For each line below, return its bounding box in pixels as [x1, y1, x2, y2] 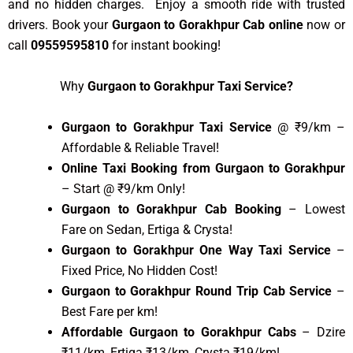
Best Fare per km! [61, 303, 158, 319]
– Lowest [281, 201, 346, 217]
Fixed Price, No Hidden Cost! [61, 262, 217, 278]
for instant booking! [109, 38, 224, 54]
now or [303, 17, 346, 33]
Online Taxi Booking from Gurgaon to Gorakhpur [61, 160, 345, 176]
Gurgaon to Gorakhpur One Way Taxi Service [61, 242, 331, 258]
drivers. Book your [8, 17, 112, 33]
